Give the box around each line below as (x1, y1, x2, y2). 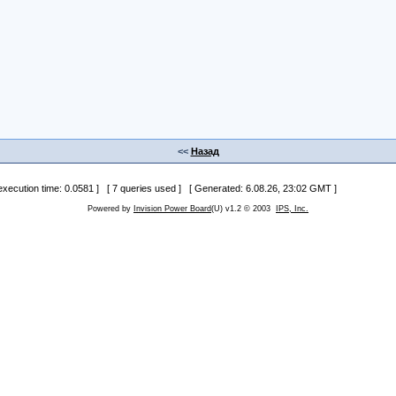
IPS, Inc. (276, 204, 308, 213)
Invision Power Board (133, 204, 211, 213)
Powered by (88, 204, 133, 213)
